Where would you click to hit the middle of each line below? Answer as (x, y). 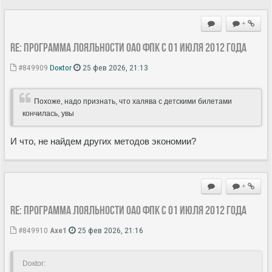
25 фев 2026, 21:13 (114, 67)
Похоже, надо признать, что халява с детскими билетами (133, 101)
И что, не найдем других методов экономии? (103, 141)
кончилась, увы (48, 113)
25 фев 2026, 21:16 (110, 230)
